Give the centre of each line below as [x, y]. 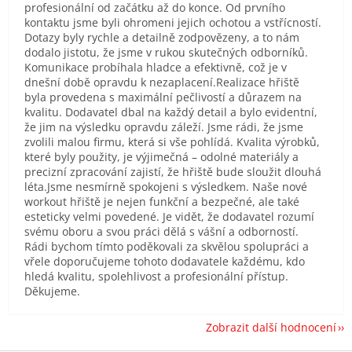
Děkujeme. [52, 291]
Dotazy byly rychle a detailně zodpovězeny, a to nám [162, 37]
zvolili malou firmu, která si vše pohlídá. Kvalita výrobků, [172, 141]
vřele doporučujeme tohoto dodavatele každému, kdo [165, 261]
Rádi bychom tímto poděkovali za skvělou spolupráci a [167, 246]
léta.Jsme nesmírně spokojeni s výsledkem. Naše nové [166, 186]
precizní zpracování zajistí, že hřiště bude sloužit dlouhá [173, 171]
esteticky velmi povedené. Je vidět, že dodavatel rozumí [169, 216]
